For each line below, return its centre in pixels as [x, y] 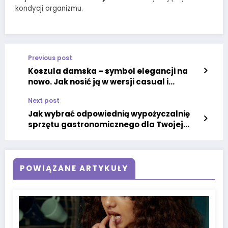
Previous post [50, 58]
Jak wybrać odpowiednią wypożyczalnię [109, 114]
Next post [44, 101]
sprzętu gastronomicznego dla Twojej [106, 125]
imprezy [45, 135]
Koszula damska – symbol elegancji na [108, 71]
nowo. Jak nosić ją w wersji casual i [98, 82]
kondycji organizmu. [49, 9]
